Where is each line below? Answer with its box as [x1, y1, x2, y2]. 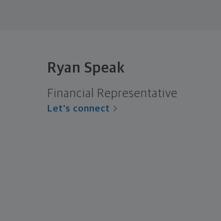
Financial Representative [47, 87, 178, 100]
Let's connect [47, 104, 110, 113]
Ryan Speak [47, 60, 125, 75]
